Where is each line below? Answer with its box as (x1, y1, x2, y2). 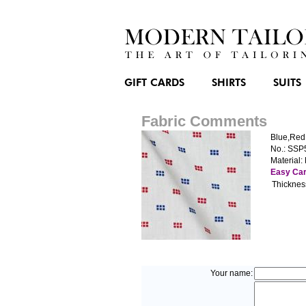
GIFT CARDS (124, 78, 184, 88)
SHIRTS (212, 78, 246, 88)
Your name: (210, 268, 253, 278)
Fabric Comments (141, 113, 267, 130)
